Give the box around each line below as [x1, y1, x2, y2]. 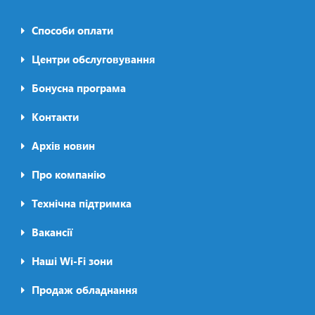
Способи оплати [32, 23, 113, 37]
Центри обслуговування [32, 52, 155, 66]
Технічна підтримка [32, 196, 131, 210]
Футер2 [21, 172, 86, 200]
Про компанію [32, 167, 105, 181]
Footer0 [21, 27, 89, 56]
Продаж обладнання [32, 283, 138, 297]
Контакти [32, 110, 79, 124]
